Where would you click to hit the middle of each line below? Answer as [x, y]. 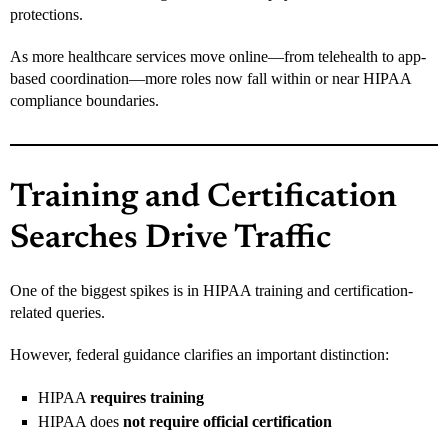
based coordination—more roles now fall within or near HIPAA [210, 78]
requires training [147, 397]
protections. [46, 14]
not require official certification [227, 421]
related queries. [57, 312]
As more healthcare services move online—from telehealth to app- [218, 56]
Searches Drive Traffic [170, 239]
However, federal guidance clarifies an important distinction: [199, 354]
